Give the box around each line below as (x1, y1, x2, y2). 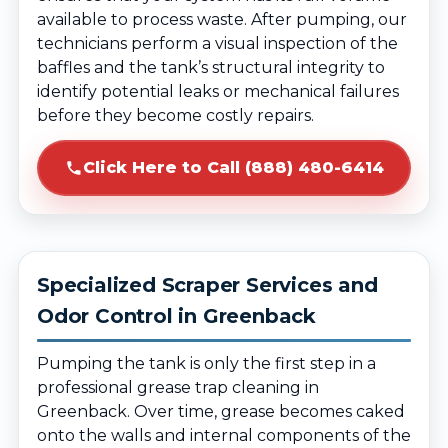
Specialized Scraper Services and (37, 273, 378, 297)
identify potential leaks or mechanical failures (37, 82, 399, 101)
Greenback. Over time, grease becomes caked (37, 402, 405, 421)
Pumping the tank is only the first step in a (37, 354, 376, 373)
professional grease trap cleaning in (37, 378, 319, 397)
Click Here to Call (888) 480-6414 (82, 158, 384, 177)
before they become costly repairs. (37, 106, 314, 125)
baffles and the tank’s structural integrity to (37, 58, 385, 77)
